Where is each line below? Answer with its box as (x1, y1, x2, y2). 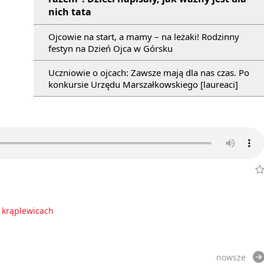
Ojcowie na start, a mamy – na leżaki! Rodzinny (48, 30, 239, 42)
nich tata (48, 5, 91, 18)
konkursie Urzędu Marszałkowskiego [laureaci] (48, 78, 238, 90)
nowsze (216, 251, 246, 263)
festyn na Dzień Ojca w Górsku (48, 42, 173, 54)
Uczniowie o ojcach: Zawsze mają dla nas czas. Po (48, 66, 249, 78)
